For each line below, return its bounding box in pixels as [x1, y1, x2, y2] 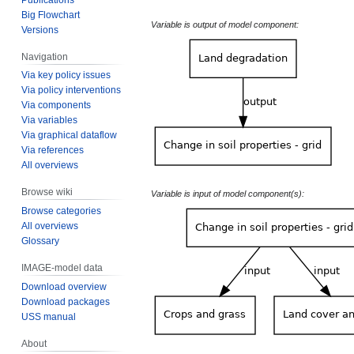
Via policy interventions [21, 85, 122, 96]
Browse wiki [21, 186, 73, 198]
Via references [21, 145, 85, 156]
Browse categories [21, 205, 102, 217]
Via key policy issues [21, 70, 111, 81]
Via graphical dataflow [21, 130, 118, 141]
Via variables [21, 115, 78, 126]
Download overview [21, 281, 107, 292]
